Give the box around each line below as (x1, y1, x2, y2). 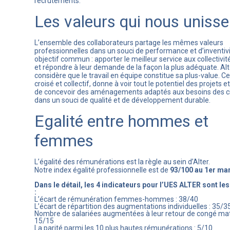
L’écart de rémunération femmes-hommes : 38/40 (34, 195, 198, 203)
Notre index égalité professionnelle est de (34, 166, 170, 174)
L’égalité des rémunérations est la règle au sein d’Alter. (34, 158, 210, 166)
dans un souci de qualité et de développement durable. (34, 96, 210, 104)
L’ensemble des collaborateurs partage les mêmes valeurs (34, 39, 223, 47)
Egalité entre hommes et (34, 111, 208, 131)
